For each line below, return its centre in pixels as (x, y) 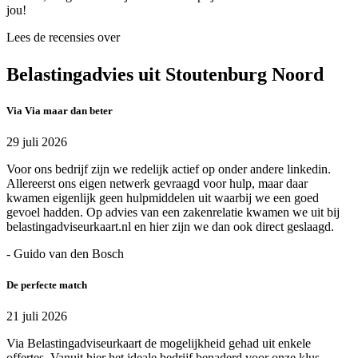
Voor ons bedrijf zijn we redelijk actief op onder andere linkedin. (169, 169)
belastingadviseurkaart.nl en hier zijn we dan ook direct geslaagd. (170, 227)
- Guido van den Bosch (65, 254)
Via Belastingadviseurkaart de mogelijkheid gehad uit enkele (159, 344)
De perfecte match (47, 285)
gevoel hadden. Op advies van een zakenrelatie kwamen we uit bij (173, 213)
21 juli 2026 (37, 316)
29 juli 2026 (37, 142)
